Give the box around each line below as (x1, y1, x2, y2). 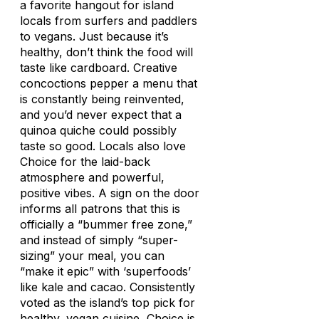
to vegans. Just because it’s (20, 29, 169, 43)
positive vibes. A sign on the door (20, 186, 199, 200)
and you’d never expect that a (20, 108, 182, 122)
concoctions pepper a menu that (20, 76, 197, 90)
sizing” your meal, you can (20, 249, 164, 263)
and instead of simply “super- (20, 233, 178, 247)
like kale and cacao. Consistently (20, 280, 195, 294)
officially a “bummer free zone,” (20, 217, 192, 231)
